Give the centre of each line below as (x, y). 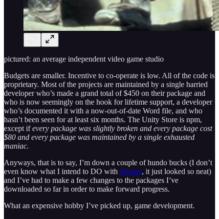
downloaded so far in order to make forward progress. (87, 189)
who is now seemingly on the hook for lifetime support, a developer (108, 102)
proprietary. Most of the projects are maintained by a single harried (106, 84)
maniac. (16, 146)
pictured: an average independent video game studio (84, 59)
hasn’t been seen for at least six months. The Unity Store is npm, (103, 119)
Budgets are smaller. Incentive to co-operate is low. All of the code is (109, 75)
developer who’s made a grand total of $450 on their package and (105, 93)
